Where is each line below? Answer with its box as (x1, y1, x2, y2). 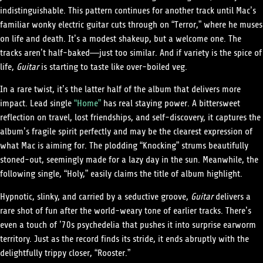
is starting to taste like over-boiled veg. (39, 56, 187, 77)
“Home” (74, 93, 101, 114)
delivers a (215, 186, 251, 207)
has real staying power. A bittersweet (101, 93, 240, 114)
